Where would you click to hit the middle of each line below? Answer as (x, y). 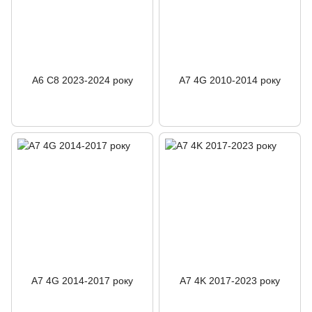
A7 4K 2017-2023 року (230, 281)
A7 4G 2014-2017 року (82, 281)
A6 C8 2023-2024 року (82, 80)
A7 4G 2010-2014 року (230, 80)
